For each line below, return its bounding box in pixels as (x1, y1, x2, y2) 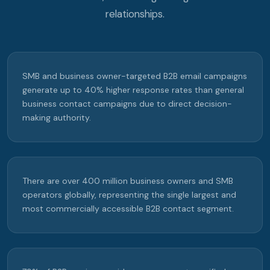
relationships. (105, 7, 165, 21)
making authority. (22, 112, 91, 124)
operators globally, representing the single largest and (22, 189, 236, 201)
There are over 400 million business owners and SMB (22, 175, 233, 187)
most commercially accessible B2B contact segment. (22, 203, 234, 215)
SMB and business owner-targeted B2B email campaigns (22, 71, 247, 82)
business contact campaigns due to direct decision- (22, 98, 232, 110)
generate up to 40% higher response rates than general (22, 84, 244, 96)
